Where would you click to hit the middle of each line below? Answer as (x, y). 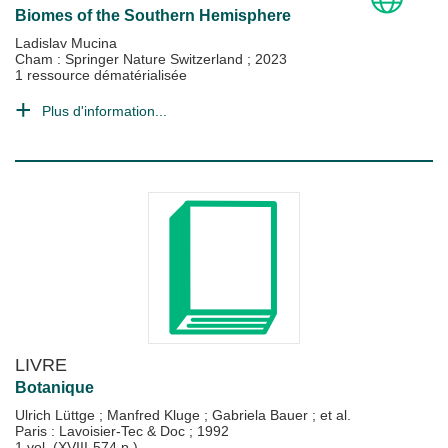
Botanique (54, 387)
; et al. (331, 415)
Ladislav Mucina (66, 43)
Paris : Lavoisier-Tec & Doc (102, 431)
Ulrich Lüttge (57, 415)
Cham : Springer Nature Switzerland (131, 59)
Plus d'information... (104, 111)
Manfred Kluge (155, 415)
